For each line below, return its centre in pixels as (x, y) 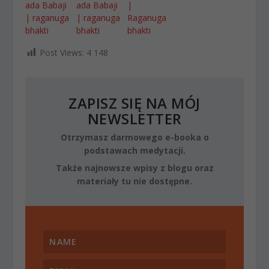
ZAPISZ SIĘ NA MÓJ (134, 103)
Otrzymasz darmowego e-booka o (134, 138)
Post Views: (62, 53)
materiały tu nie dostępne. (134, 181)
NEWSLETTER (134, 119)
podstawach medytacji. (134, 151)
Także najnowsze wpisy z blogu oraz (134, 168)
